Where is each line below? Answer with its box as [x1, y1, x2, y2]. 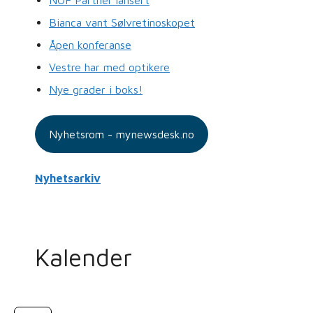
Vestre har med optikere [49, 60, 170, 73]
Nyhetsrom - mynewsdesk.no [49, 128, 194, 141]
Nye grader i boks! [49, 82, 143, 96]
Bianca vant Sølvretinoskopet [49, 15, 195, 29]
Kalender [35, 242, 132, 272]
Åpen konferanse [49, 38, 131, 51]
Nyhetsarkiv [35, 172, 101, 185]
